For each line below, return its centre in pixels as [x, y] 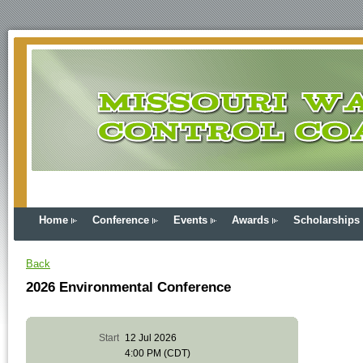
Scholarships [327, 220]
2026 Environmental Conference [128, 287]
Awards [250, 220]
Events [190, 220]
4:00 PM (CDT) [157, 354]
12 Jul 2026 [150, 338]
